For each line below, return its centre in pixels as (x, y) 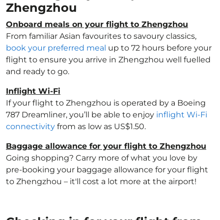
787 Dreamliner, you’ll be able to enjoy (81, 115)
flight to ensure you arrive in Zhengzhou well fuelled (108, 60)
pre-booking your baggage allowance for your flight (107, 170)
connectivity (30, 126)
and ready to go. (38, 71)
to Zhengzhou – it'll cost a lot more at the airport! (101, 181)
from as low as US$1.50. (100, 126)
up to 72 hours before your (159, 48)
